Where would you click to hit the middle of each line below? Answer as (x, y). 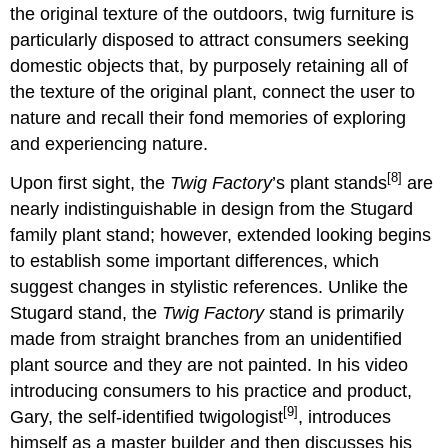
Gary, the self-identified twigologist (147, 416)
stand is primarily (334, 312)
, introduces (345, 416)
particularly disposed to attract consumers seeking (210, 40)
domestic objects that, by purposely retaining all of (209, 66)
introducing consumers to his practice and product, (211, 390)
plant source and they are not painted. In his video (209, 364)
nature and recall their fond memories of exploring (208, 118)
